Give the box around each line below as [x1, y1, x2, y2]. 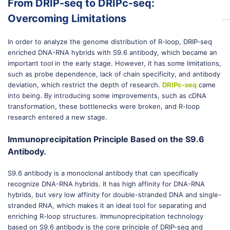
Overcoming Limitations [8, 12, 126, 25]
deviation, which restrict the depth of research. [8, 81, 162, 89]
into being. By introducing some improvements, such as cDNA [8, 91, 206, 100]
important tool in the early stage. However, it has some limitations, [8, 59, 221, 67]
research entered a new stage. [8, 113, 107, 121]
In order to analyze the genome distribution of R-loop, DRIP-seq [8, 37, 212, 46]
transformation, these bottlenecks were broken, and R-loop [8, 102, 200, 110]
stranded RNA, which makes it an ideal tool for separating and [8, 201, 206, 209]
